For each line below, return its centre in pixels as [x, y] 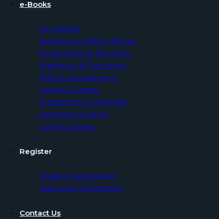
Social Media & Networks [85, 53]
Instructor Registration [81, 188]
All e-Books [60, 29]
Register [36, 151]
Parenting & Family [75, 114]
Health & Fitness [70, 90]
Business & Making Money [88, 41]
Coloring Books [67, 127]
